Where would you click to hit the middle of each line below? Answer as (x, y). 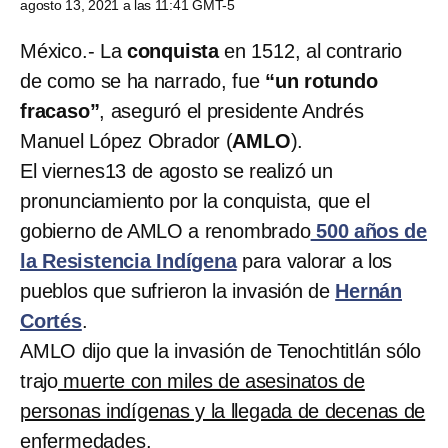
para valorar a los (314, 260)
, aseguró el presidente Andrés (231, 110)
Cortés (51, 320)
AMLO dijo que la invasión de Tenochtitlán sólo (220, 350)
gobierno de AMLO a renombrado (165, 230)
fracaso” (60, 110)
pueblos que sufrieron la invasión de (178, 290)
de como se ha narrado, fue (143, 80)
